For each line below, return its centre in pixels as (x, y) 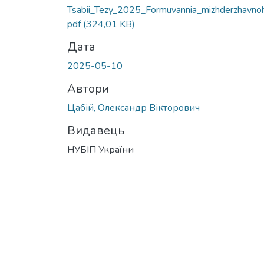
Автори (88, 88)
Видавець (96, 130)
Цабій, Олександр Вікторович (133, 108)
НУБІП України (100, 149)
